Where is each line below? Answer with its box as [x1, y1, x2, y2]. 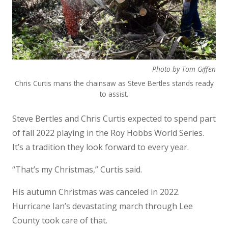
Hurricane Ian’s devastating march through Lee [12, 200, 193, 212]
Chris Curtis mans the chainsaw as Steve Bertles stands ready [14, 78, 214, 88]
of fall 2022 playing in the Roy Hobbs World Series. [12, 127, 204, 138]
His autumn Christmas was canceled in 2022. [12, 186, 180, 197]
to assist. [100, 89, 128, 99]
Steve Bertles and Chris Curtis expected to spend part [12, 112, 216, 124]
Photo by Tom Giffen [152, 64, 216, 74]
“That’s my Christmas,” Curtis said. [12, 163, 142, 175]
